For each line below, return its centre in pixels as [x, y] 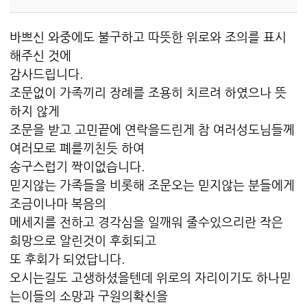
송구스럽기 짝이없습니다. [77, 167]
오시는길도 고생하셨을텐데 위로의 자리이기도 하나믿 [150, 278]
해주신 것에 [40, 56]
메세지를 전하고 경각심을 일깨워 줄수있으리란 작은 [146, 222]
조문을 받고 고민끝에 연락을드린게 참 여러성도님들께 [152, 130]
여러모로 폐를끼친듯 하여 [77, 148]
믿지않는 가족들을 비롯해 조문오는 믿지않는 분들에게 [152, 185]
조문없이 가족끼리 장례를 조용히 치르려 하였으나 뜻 [148, 93]
